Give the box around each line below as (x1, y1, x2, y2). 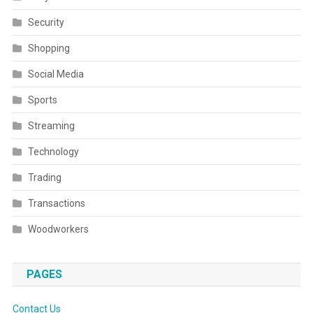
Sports (27, 94, 57, 106)
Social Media (27, 68, 84, 80)
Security (27, 17, 64, 29)
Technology (27, 146, 79, 158)
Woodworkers (27, 224, 89, 235)
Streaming (27, 120, 75, 132)
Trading (27, 172, 61, 184)
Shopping (27, 43, 70, 54)
